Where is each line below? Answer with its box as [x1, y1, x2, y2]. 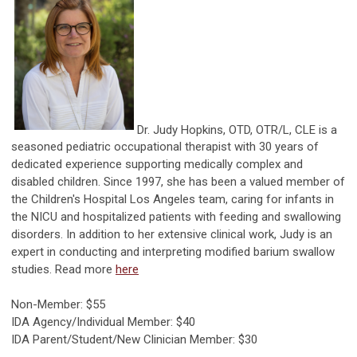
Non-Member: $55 [11, 297, 105, 312]
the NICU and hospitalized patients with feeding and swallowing [11, 210, 341, 225]
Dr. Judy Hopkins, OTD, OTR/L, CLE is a [137, 122, 337, 137]
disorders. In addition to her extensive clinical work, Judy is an [11, 227, 332, 242]
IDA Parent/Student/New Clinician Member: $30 [11, 332, 257, 347]
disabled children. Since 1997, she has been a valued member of [11, 175, 345, 190]
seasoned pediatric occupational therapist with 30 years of [11, 139, 319, 155]
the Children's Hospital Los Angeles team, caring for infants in [11, 192, 334, 207]
